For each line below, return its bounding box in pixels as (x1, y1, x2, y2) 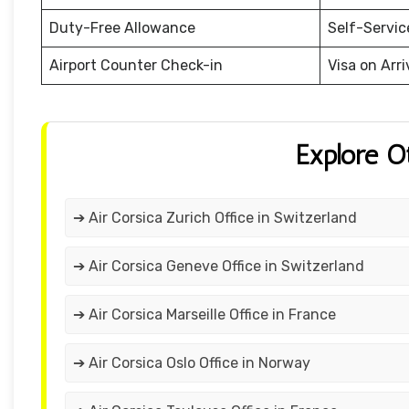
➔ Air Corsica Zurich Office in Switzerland (73, 209, 357, 227)
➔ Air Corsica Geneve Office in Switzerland (73, 257, 364, 276)
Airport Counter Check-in (49, 57, 223, 75)
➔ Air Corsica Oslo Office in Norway (73, 354, 310, 372)
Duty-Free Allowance (49, 19, 195, 37)
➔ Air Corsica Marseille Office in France (73, 306, 336, 324)
